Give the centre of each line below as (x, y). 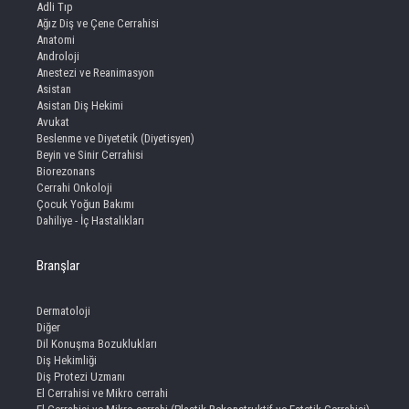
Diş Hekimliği (67, 360)
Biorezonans (66, 171)
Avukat (53, 121)
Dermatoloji (63, 310)
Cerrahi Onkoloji (74, 187)
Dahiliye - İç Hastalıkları (90, 220)
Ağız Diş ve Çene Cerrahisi (98, 23)
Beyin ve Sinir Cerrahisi (90, 154)
